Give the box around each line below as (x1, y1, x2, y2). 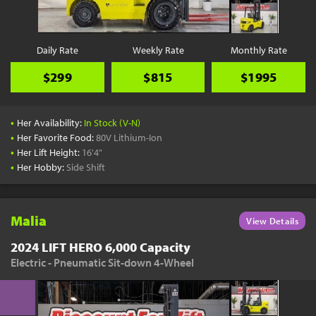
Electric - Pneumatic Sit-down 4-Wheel (11, 255, 195, 269)
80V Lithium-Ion (96, 131, 163, 144)
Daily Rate (36, 44, 78, 56)
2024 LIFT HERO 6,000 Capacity (11, 239, 191, 255)
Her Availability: (17, 116, 85, 129)
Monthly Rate (230, 44, 287, 56)
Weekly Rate (132, 44, 184, 56)
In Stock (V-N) (84, 116, 141, 129)
